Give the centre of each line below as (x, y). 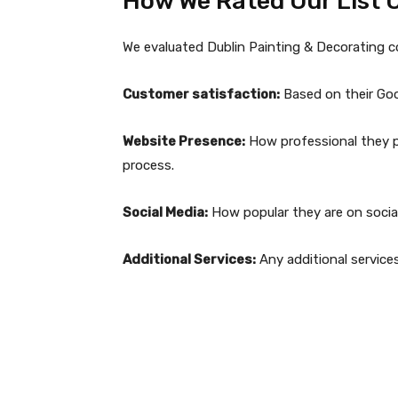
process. (148, 166)
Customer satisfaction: (201, 95)
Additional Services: (189, 260)
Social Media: (165, 213)
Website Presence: (184, 142)
